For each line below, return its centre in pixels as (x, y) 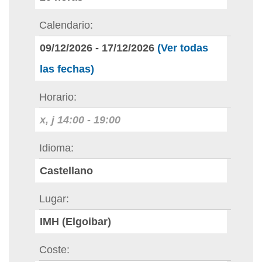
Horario (56, 97)
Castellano (66, 171)
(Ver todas (183, 48)
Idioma (55, 148)
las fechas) (67, 69)
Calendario (64, 25)
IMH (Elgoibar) (75, 222)
